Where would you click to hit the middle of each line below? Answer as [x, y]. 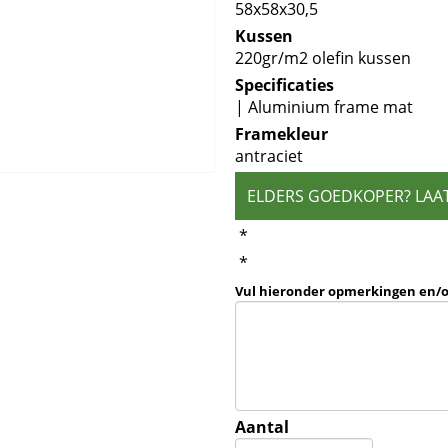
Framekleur [282, 134]
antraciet [269, 156]
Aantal [262, 427]
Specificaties [285, 85]
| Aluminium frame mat [324, 107]
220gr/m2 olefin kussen [323, 58]
